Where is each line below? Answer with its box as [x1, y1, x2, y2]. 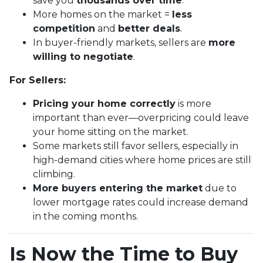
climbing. [33, 168, 75, 180]
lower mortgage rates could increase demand [33, 196, 248, 208]
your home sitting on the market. [33, 126, 188, 137]
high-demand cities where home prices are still [33, 154, 251, 166]
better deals [118, 22, 180, 34]
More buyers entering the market [33, 182, 203, 194]
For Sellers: [9, 74, 66, 86]
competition [33, 22, 95, 34]
